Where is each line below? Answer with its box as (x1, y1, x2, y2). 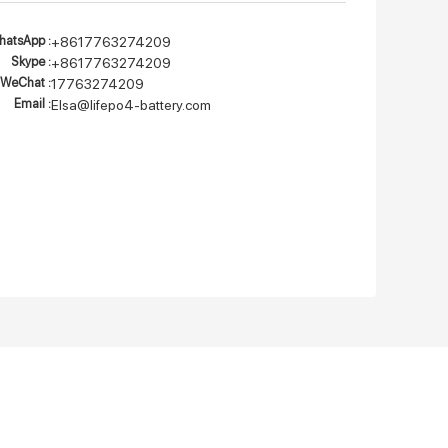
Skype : (11, 53, 51, 69)
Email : (14, 95, 51, 111)
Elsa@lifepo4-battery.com (51, 96, 211, 113)
